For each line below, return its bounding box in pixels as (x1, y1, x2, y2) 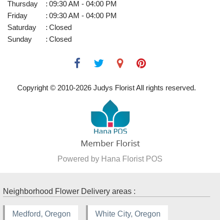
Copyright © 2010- (17, 83, 76, 92)
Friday (7, 11, 27, 20)
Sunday (7, 35, 32, 44)
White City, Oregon (95, 209, 161, 218)
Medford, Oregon (12, 209, 71, 218)
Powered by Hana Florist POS (57, 154, 163, 163)
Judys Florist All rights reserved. (91, 83, 196, 92)
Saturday (7, 23, 36, 32)
